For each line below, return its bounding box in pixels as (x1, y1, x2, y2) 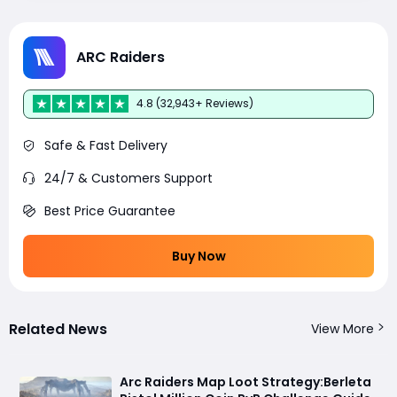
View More (311, 319, 374, 338)
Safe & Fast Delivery (44, 136, 167, 154)
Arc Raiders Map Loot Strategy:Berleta (120, 372, 371, 391)
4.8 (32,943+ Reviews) (136, 96, 253, 112)
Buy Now (171, 246, 226, 265)
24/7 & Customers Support (44, 168, 213, 187)
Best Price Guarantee (44, 201, 175, 220)
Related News (9, 318, 107, 339)
